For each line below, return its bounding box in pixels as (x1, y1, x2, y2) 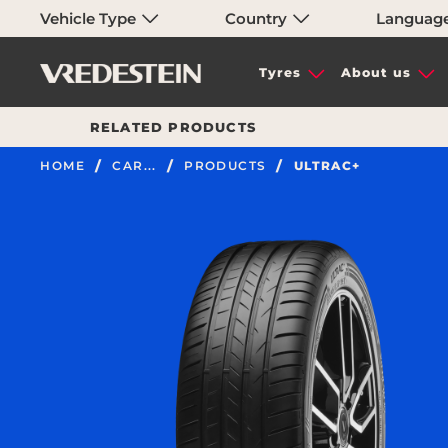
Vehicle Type (40, 9, 141, 29)
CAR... (112, 157, 157, 173)
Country (225, 9, 292, 29)
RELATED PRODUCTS (89, 119, 257, 136)
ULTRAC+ (293, 157, 361, 173)
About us (340, 65, 411, 81)
